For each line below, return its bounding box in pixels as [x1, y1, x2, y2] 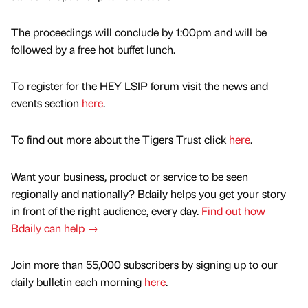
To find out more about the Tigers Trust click [11, 132, 229, 147]
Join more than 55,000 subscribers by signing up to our [11, 256, 278, 272]
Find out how [201, 203, 265, 218]
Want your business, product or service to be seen [11, 168, 248, 184]
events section [11, 96, 82, 111]
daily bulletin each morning [11, 274, 144, 289]
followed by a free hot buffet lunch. [11, 42, 175, 57]
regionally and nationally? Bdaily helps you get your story [11, 186, 286, 201]
